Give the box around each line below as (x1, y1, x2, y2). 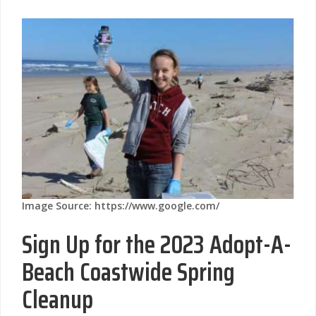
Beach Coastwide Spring (22, 251, 235, 292)
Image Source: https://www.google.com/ (22, 198, 219, 212)
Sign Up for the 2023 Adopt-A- (22, 224, 291, 265)
